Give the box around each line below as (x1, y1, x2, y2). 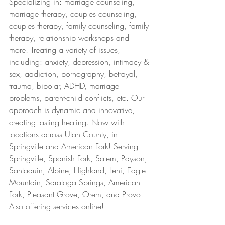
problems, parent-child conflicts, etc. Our (9, 92, 147, 103)
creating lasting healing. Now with (9, 117, 127, 128)
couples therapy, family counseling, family (9, 20, 151, 31)
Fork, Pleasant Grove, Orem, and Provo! (9, 189, 146, 200)
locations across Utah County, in (9, 129, 120, 140)
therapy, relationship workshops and (9, 32, 132, 43)
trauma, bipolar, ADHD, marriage (9, 80, 122, 91)
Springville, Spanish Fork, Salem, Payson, (9, 153, 150, 164)
